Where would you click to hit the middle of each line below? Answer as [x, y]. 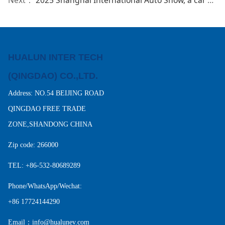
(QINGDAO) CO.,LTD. [54, 75]
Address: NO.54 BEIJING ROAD [56, 93]
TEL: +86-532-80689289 [44, 165]
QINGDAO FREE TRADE [47, 108]
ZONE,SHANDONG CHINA [50, 124]
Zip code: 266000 [33, 145]
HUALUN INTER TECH [55, 57]
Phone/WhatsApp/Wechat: [45, 186]
